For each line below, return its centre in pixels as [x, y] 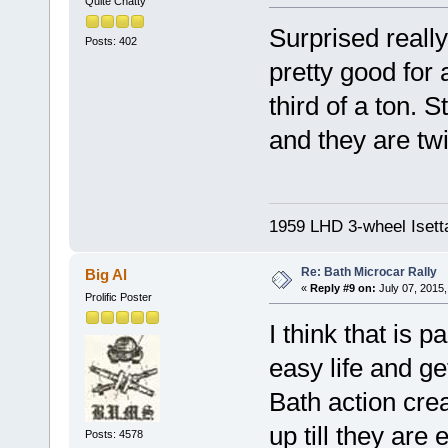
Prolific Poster [118, 296]
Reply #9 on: [342, 287]
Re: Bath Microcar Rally [368, 271]
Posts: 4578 [113, 433]
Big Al [106, 274]
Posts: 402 [110, 40]
